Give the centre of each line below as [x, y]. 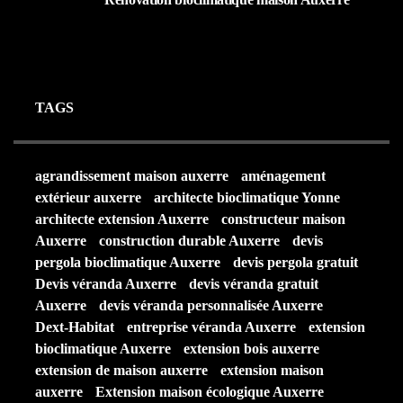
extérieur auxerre [88, 197]
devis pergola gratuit [296, 262]
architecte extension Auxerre [122, 219]
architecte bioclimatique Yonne [247, 197]
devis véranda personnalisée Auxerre [211, 305]
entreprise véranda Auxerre [211, 327]
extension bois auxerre [251, 349]
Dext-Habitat [75, 327]
